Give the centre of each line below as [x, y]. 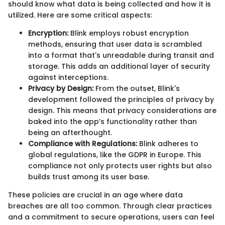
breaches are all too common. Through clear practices [110, 206]
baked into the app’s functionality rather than [113, 121]
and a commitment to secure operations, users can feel [111, 217]
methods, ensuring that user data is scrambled [115, 44]
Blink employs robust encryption [129, 33]
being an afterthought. [70, 132]
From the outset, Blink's [137, 88]
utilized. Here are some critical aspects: [80, 15]
